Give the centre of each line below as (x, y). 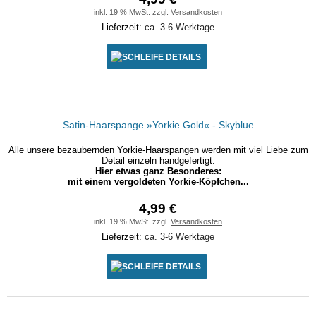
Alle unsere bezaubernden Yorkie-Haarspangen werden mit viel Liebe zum (158, 150)
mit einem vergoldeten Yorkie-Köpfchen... (158, 182)
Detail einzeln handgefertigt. (158, 160)
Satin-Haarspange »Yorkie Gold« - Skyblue (158, 125)
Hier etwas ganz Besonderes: (158, 171)
